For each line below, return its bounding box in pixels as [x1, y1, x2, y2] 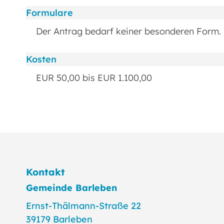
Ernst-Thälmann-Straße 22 [26, 200, 141, 212]
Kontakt [26, 165, 65, 178]
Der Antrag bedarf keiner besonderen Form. [36, 25, 221, 37]
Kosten [26, 53, 56, 65]
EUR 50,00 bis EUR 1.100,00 [36, 71, 152, 83]
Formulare [26, 7, 73, 19]
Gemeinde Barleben [26, 182, 117, 194]
